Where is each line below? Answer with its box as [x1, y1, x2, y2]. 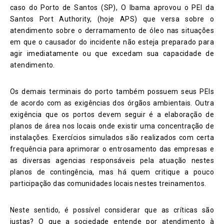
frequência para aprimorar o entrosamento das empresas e [10, 144, 214, 153]
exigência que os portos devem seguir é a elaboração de [10, 110, 214, 118]
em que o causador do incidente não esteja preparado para [10, 37, 214, 46]
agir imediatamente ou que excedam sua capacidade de [10, 49, 214, 57]
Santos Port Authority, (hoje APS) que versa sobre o [10, 14, 214, 23]
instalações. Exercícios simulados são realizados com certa [10, 133, 214, 141]
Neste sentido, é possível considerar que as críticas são [10, 205, 214, 214]
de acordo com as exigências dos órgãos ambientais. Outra [10, 98, 214, 107]
